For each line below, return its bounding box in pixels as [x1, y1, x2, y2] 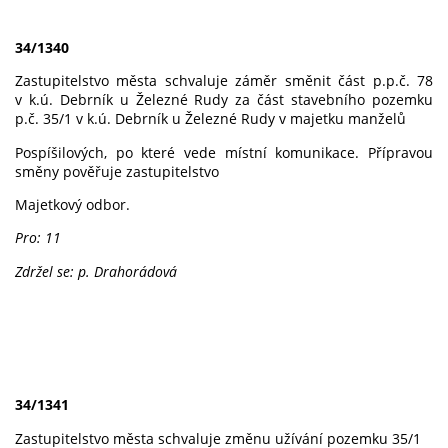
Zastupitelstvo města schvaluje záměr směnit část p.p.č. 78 [15, 71, 433, 91]
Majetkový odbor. [15, 194, 134, 214]
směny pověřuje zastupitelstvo [15, 161, 219, 181]
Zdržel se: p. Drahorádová [15, 261, 177, 281]
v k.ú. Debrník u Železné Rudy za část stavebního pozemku [15, 90, 433, 110]
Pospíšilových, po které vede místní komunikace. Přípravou [15, 142, 433, 162]
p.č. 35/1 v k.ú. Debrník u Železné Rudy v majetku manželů [15, 109, 406, 129]
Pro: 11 [15, 228, 61, 248]
